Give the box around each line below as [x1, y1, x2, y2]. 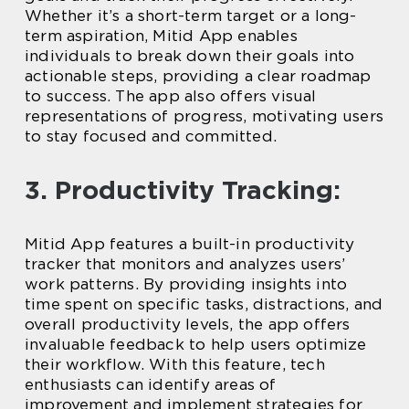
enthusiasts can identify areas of [25, 375, 277, 393]
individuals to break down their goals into [25, 47, 355, 65]
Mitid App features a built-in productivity [25, 235, 355, 253]
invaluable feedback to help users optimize [25, 335, 367, 353]
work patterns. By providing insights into [25, 275, 348, 293]
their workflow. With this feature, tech [25, 355, 325, 373]
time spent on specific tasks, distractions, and [25, 295, 383, 313]
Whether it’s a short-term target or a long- [25, 6, 357, 25]
